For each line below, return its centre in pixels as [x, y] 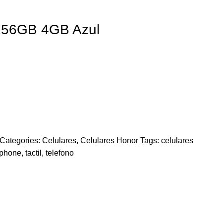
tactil [33, 153]
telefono [60, 153]
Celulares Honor [109, 140]
